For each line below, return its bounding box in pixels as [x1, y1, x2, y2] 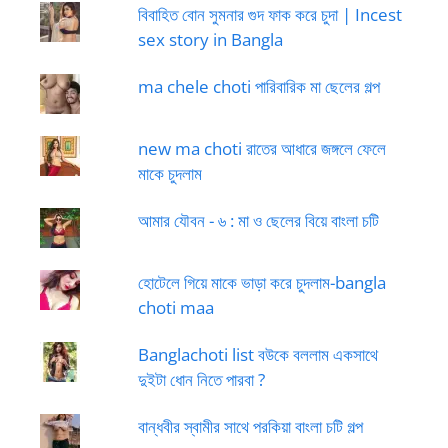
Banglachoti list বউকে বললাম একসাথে [137, 342, 378, 366]
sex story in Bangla [137, 27, 283, 51]
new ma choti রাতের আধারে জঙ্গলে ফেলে [137, 136, 386, 160]
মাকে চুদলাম [137, 161, 202, 185]
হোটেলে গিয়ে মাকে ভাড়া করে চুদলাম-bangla [137, 270, 386, 294]
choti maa [137, 295, 214, 319]
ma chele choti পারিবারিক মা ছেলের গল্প [137, 74, 380, 98]
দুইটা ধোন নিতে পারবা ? [137, 367, 265, 391]
